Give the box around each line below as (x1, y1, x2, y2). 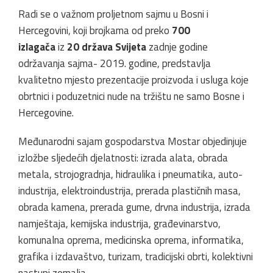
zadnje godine (146, 39, 208, 55)
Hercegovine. (18, 105, 74, 121)
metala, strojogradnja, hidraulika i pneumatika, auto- (18, 166, 243, 183)
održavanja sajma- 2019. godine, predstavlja (18, 55, 211, 72)
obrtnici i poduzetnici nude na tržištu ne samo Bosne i (18, 88, 244, 105)
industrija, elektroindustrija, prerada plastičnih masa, (18, 183, 241, 199)
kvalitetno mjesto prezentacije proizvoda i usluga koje (18, 72, 249, 88)
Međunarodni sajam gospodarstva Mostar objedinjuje (18, 133, 247, 150)
